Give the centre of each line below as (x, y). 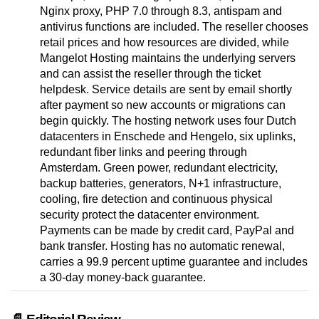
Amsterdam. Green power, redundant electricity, (159, 168)
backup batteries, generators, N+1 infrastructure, (161, 184)
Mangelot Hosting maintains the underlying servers (168, 58)
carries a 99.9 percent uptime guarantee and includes (174, 262)
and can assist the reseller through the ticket (150, 74)
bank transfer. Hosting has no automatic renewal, (162, 246)
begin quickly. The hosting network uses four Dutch (168, 121)
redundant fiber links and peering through (143, 152)
